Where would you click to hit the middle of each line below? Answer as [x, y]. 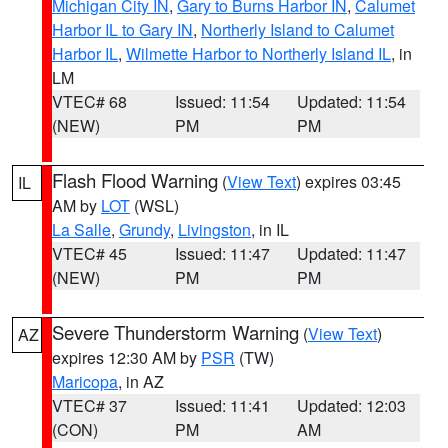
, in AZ [141, 381]
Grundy [144, 229]
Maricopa [85, 381]
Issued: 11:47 [222, 253]
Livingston [214, 229]
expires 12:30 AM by [126, 357]
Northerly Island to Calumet [297, 29]
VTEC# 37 [89, 405]
